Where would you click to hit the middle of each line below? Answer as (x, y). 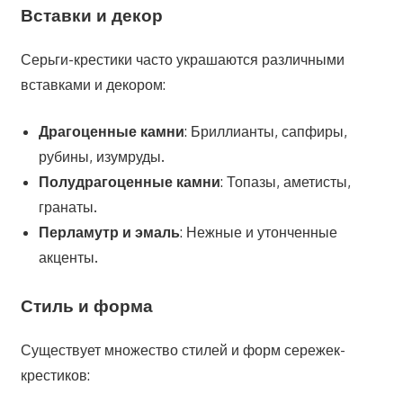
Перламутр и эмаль (109, 232)
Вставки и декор (91, 15)
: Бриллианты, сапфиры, (265, 131)
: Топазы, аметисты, (285, 181)
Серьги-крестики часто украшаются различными (182, 59)
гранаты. (67, 206)
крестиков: (55, 375)
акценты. (68, 257)
